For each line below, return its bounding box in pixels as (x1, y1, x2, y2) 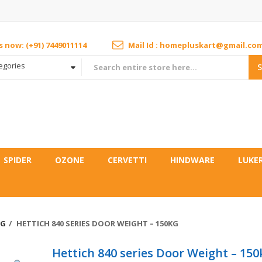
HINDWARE (170, 154, 215, 166)
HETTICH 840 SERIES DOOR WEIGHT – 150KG (16, 218, 178, 229)
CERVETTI (108, 154, 147, 166)
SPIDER (4, 154, 32, 166)
